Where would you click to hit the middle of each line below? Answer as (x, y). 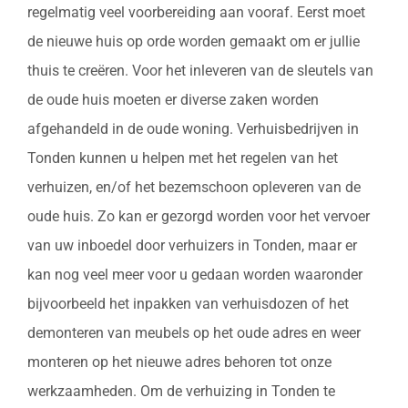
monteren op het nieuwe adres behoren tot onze (179, 362)
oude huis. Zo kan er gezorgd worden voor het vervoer (199, 217)
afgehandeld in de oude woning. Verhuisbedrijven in (193, 129)
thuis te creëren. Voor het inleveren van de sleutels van (200, 71)
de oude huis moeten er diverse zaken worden (173, 100)
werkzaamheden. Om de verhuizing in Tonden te (181, 392)
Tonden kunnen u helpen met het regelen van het (183, 158)
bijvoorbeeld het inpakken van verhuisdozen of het (188, 304)
